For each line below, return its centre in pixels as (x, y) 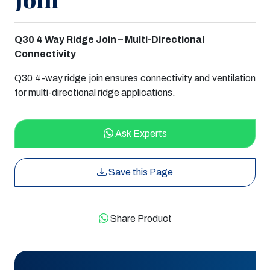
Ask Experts (140, 134)
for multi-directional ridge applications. (95, 93)
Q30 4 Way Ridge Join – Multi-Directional (109, 40)
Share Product (141, 219)
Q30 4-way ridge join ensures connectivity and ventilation (135, 78)
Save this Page (140, 172)
